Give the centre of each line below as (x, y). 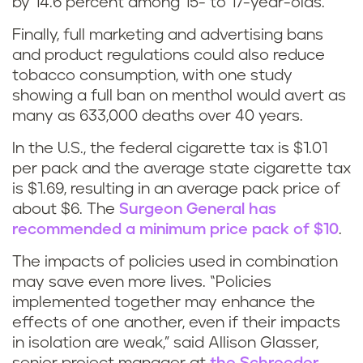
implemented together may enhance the (164, 303)
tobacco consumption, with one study (152, 76)
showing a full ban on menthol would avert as (179, 96)
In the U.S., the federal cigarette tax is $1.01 (170, 149)
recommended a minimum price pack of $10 (175, 230)
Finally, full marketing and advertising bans (168, 36)
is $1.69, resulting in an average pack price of (176, 190)
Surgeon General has (198, 210)
